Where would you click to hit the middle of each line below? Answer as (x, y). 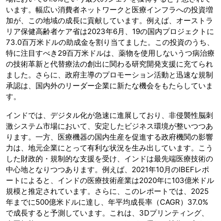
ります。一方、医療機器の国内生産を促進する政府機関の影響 (110, 137)
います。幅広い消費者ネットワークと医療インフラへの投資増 (110, 10)
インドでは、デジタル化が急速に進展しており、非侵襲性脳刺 (110, 115)
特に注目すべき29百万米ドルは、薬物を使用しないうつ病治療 (110, 53)
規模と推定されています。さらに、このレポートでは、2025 (107, 191)
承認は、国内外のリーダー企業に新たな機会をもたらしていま (110, 86)
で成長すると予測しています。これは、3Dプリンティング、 (107, 213)
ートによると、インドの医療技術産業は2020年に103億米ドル (110, 181)
